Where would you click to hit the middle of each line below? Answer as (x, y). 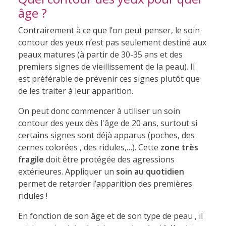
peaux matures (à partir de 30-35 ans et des (100, 54)
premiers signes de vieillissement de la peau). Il (106, 66)
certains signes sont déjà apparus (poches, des (106, 135)
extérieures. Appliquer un (67, 171)
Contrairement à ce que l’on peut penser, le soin (109, 30)
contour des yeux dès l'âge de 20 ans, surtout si (107, 123)
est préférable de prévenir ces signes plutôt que (109, 78)
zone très (179, 147)
